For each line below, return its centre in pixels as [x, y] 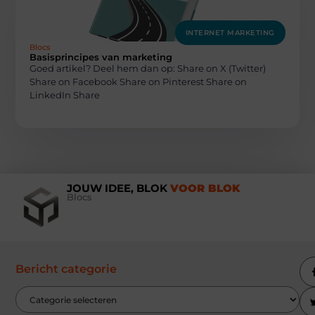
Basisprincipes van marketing [101, 57]
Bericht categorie [66, 269]
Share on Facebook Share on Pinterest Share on [139, 81]
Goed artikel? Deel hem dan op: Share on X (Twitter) [148, 68]
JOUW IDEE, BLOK [118, 188]
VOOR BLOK [205, 188]
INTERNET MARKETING [230, 32]
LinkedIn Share [65, 95]
